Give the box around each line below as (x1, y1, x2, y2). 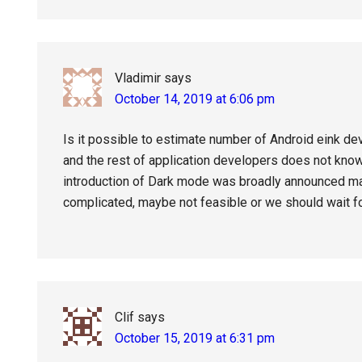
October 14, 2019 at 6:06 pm (115, 91, 275, 107)
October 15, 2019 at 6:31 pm (115, 330, 275, 346)
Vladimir (115, 70, 161, 86)
